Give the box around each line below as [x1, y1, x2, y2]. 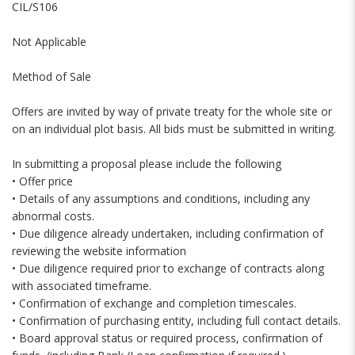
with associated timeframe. [12, 278, 151, 293]
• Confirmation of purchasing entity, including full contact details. [12, 313, 341, 328]
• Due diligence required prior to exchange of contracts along [12, 261, 324, 276]
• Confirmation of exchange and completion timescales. [12, 296, 296, 311]
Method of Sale [12, 69, 91, 84]
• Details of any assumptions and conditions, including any [12, 191, 310, 206]
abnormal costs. [12, 208, 94, 223]
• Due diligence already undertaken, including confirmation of [12, 226, 323, 241]
